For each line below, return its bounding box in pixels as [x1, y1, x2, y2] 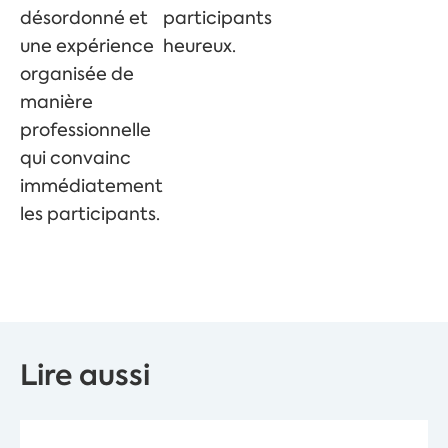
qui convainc [20, 146, 131, 171]
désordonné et [20, 6, 148, 31]
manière [20, 90, 93, 115]
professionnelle [20, 118, 151, 143]
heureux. [163, 34, 236, 59]
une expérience [20, 34, 154, 59]
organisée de [20, 62, 134, 87]
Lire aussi [20, 356, 150, 396]
